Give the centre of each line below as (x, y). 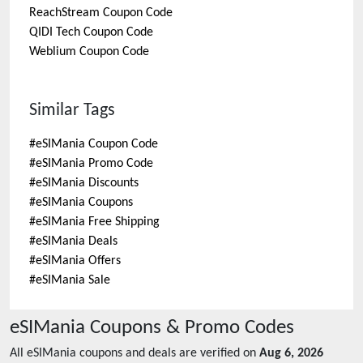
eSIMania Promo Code (94, 164)
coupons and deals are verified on (166, 353)
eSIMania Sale (73, 280)
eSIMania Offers (78, 261)
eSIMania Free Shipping (98, 222)
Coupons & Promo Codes (190, 328)
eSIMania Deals (77, 241)
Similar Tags (72, 111)
